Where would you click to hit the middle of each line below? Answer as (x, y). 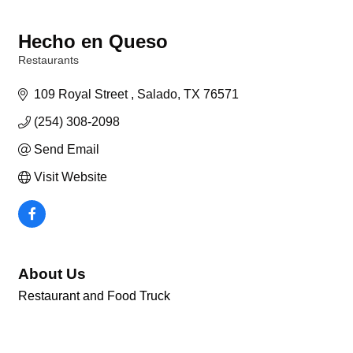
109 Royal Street (82, 94)
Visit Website (71, 177)
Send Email (67, 149)
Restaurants (48, 60)
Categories (43, 71)
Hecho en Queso (93, 41)
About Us (52, 274)
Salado (157, 94)
